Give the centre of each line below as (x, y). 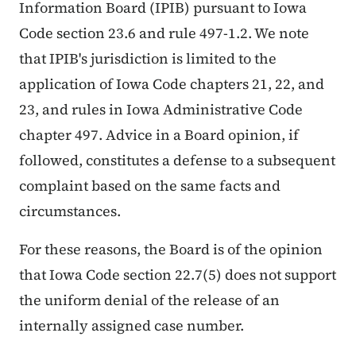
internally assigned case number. (135, 326)
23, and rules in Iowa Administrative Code (161, 110)
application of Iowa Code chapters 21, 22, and (172, 84)
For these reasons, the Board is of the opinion (171, 250)
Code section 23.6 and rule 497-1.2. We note (164, 33)
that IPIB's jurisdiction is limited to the (148, 59)
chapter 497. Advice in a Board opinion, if (159, 135)
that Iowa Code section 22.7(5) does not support (178, 275)
